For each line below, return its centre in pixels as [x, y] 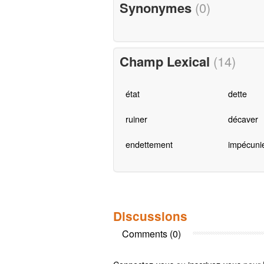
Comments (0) [151, 233]
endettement [149, 144]
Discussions [150, 216]
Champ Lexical [166, 62]
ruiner [136, 119]
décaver [243, 119]
